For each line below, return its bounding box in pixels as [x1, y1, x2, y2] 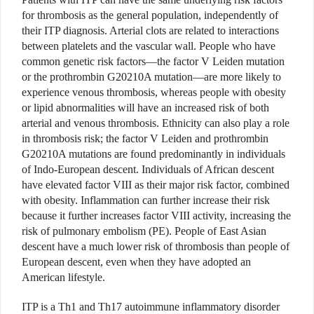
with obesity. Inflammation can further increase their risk [22, 194, 270, 207]
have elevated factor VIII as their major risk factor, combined [22, 179, 289, 191]
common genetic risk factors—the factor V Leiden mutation [22, 55, 285, 68]
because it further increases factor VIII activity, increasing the [22, 210, 291, 222]
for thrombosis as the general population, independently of [22, 9, 278, 22]
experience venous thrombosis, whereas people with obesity [22, 86, 286, 99]
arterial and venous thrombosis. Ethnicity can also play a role [22, 117, 289, 130]
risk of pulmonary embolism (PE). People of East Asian [22, 225, 266, 238]
